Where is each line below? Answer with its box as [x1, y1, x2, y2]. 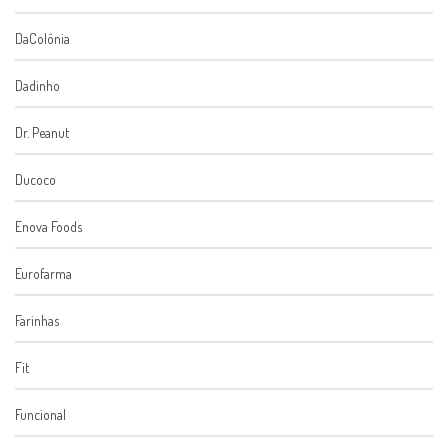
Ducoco [15, 171, 56, 189]
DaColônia [15, 30, 70, 48]
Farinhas [15, 312, 59, 330]
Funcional [15, 406, 66, 424]
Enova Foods [15, 218, 82, 236]
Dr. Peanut [15, 124, 69, 142]
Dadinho [15, 77, 60, 95]
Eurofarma [15, 265, 72, 283]
